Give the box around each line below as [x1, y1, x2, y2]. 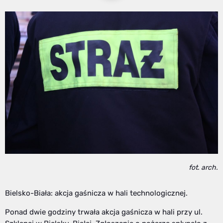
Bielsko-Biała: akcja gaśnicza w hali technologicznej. [5, 189, 188, 198]
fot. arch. [189, 163, 218, 172]
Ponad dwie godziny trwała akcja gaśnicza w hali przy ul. [5, 208, 203, 217]
